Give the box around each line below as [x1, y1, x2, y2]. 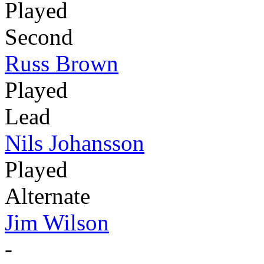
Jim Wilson [5, 209, 109, 235]
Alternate [5, 183, 90, 209]
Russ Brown [5, 50, 118, 76]
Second [5, 24, 73, 49]
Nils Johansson [5, 130, 144, 156]
